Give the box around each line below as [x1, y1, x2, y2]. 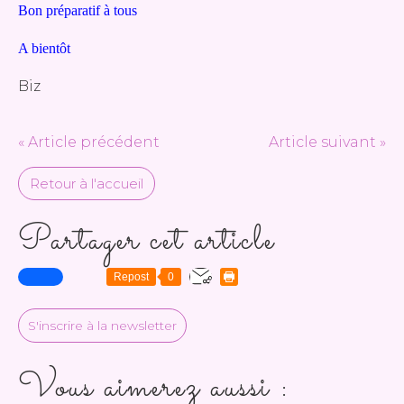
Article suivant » [269, 133, 386, 151]
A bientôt [18, 41, 70, 56]
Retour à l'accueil [30, 175, 143, 192]
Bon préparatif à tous [18, 3, 137, 18]
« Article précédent [18, 133, 160, 151]
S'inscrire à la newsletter [28, 317, 177, 334]
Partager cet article [18, 215, 275, 267]
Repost [114, 271, 149, 283]
